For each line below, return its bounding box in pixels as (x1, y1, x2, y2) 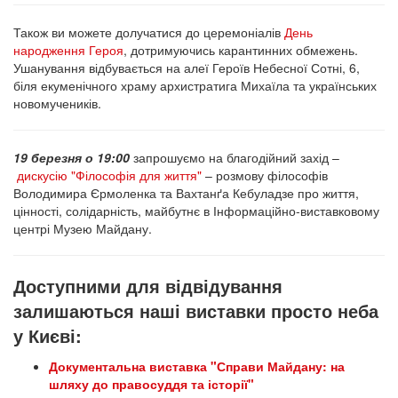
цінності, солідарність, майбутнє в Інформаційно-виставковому (13, 202, 379, 219)
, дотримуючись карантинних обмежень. (123, 41, 358, 59)
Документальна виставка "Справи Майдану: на (49, 357, 345, 375)
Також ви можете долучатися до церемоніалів (13, 23, 284, 41)
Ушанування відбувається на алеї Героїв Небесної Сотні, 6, (13, 59, 360, 76)
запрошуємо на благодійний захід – (130, 148, 339, 166)
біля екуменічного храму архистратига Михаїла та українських (13, 76, 377, 94)
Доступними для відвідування (13, 273, 283, 298)
